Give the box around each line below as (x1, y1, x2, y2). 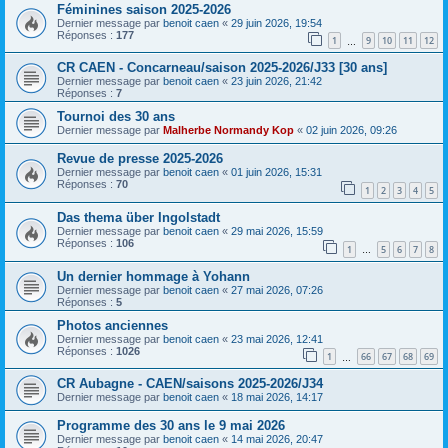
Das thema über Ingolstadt (57, 209, 220, 225)
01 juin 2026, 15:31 (231, 166, 322, 179)
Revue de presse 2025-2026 (57, 151, 223, 167)
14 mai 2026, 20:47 (231, 433, 323, 446)
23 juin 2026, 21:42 (231, 75, 322, 88)
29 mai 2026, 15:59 (231, 224, 323, 237)
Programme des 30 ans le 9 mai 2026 (57, 418, 285, 434)
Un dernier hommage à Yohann (57, 268, 250, 284)
